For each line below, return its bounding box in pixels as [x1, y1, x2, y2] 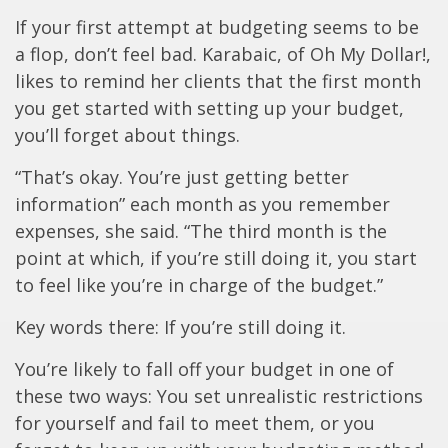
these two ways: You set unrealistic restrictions [15, 384, 423, 409]
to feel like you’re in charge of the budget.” [15, 273, 383, 298]
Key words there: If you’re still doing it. [15, 315, 346, 340]
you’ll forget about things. [15, 123, 240, 148]
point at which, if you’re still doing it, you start [15, 246, 417, 271]
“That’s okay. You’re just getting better [15, 165, 349, 190]
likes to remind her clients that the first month [15, 69, 421, 94]
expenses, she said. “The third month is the [15, 219, 387, 244]
